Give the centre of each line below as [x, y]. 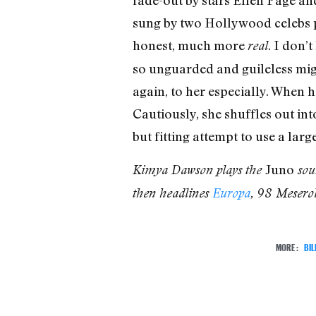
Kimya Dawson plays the [199, 169]
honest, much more [190, 45]
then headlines [172, 193]
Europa [231, 193]
